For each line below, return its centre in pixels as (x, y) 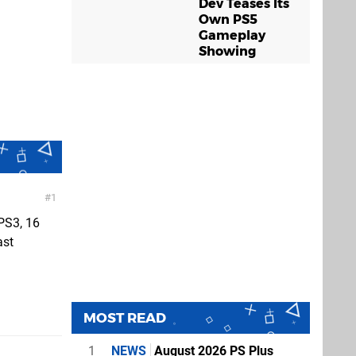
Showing (227, 51)
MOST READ (125, 318)
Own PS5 (228, 19)
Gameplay (232, 35)
